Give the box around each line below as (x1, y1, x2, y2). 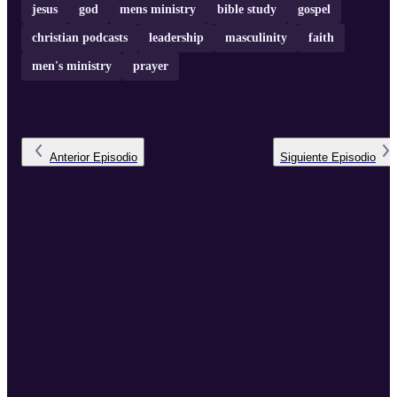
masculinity (225, 31, 287, 45)
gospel (298, 3, 331, 17)
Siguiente (280, 151, 328, 165)
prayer (133, 59, 168, 74)
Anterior (50, 151, 90, 165)
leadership (149, 31, 204, 45)
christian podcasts (32, 31, 128, 45)
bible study (217, 3, 276, 17)
